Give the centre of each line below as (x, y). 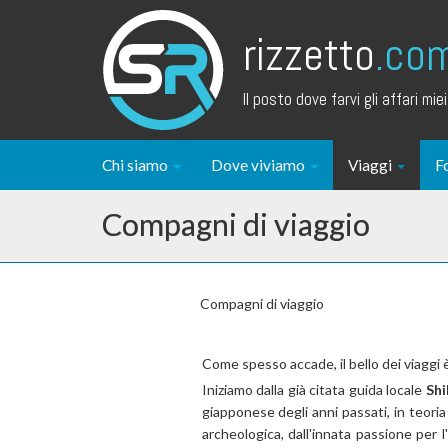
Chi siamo (136, 165)
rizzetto (309, 54)
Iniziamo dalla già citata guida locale (313, 389)
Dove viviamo (259, 165)
